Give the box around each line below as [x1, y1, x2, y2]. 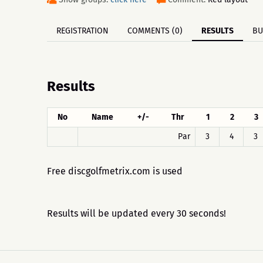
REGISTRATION [56, 26, 109, 36]
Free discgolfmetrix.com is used [47, 166, 183, 177]
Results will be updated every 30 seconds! [47, 208, 226, 219]
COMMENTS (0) [127, 26, 183, 36]
